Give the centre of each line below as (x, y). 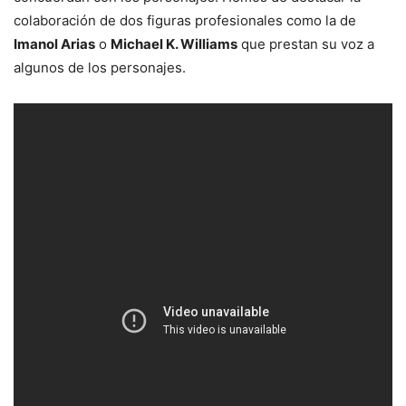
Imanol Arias (54, 43)
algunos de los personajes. (100, 67)
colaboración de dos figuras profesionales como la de (185, 20)
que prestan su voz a (306, 43)
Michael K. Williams (174, 43)
